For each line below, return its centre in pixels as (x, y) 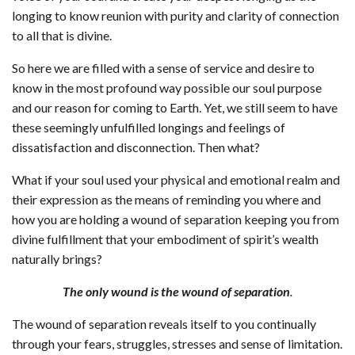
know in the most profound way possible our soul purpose (167, 88)
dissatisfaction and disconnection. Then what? (136, 147)
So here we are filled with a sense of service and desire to (163, 68)
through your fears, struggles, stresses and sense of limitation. (177, 344)
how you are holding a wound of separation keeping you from (176, 219)
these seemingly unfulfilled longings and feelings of (149, 128)
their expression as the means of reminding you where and (166, 200)
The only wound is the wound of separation (176, 292)
